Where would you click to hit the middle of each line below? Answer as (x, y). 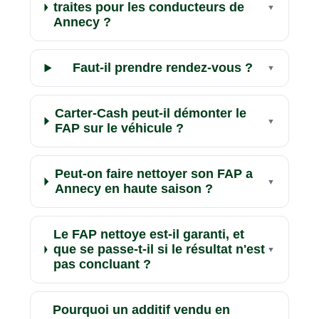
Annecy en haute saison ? (134, 189)
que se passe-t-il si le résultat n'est (159, 250)
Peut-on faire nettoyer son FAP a (153, 174)
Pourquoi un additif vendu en (142, 310)
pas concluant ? (102, 265)
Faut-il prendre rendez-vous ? (162, 68)
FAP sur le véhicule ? (120, 129)
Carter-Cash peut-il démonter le (151, 114)
